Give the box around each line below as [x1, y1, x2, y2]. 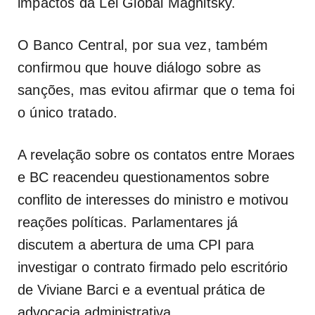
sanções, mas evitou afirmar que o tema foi [18, 82, 295, 98]
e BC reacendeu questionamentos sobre [18, 169, 269, 185]
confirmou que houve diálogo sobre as [18, 59, 262, 75]
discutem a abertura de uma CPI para [18, 236, 254, 252]
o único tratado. [18, 104, 118, 120]
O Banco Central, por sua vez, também [18, 37, 269, 53]
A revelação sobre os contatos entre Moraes [18, 146, 295, 162]
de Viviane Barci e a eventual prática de [18, 281, 265, 297]
